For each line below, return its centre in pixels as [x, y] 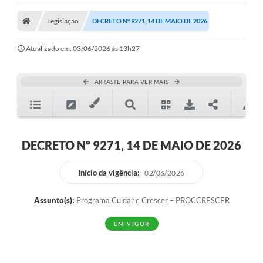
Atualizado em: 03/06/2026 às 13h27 [83, 49]
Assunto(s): [54, 200]
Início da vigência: [109, 173]
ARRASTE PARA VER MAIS [131, 82]
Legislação [63, 21]
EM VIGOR [131, 224]
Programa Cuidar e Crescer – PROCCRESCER [152, 200]
